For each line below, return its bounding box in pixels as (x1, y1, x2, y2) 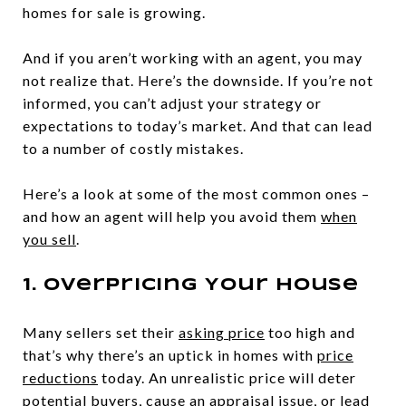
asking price (179, 324, 265, 342)
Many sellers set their (23, 324, 179, 342)
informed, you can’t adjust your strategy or (23, 94, 322, 112)
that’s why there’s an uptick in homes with (23, 346, 317, 364)
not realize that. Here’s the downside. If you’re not (23, 72, 373, 90)
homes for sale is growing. (23, 4, 206, 22)
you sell (23, 230, 76, 248)
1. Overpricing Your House (23, 277, 359, 295)
